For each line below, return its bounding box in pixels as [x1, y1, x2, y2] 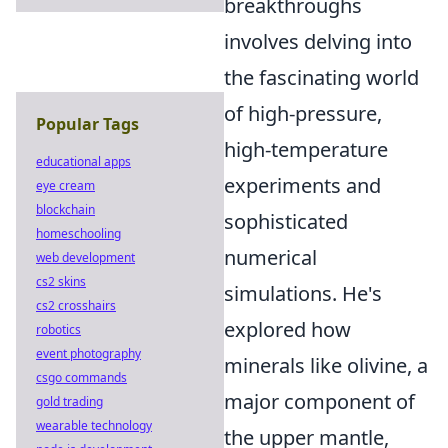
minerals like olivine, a [224, 352, 428, 379]
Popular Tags [36, 113, 139, 135]
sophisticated [224, 208, 348, 235]
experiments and [224, 172, 381, 199]
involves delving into [224, 28, 412, 55]
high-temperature [224, 136, 388, 163]
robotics [36, 321, 81, 338]
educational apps [36, 153, 131, 170]
